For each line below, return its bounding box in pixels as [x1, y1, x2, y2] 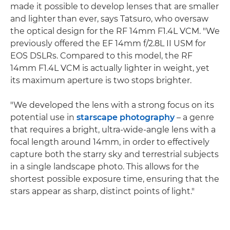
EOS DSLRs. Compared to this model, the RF [10, 50, 193, 61]
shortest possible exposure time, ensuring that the [10, 174, 219, 184]
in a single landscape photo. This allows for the [10, 161, 199, 171]
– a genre [175, 112, 214, 122]
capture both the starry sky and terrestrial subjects [10, 149, 219, 159]
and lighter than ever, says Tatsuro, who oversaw [10, 13, 208, 24]
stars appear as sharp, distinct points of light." [10, 186, 195, 196]
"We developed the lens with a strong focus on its [10, 100, 214, 110]
